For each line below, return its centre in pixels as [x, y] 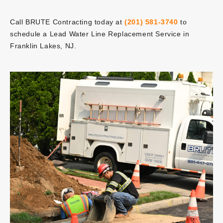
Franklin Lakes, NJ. [43, 46]
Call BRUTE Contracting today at [67, 22]
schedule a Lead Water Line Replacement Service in [100, 34]
